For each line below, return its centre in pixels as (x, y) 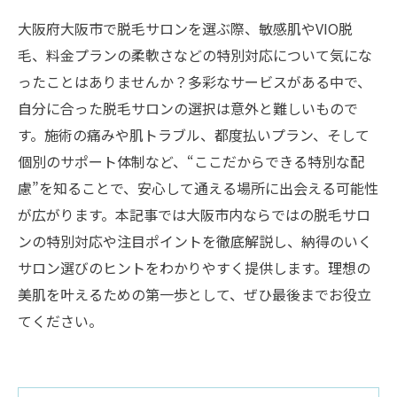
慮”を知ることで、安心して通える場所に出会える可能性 (198, 188)
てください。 (60, 321)
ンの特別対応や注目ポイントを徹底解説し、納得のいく (195, 241)
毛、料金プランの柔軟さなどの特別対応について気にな (195, 55)
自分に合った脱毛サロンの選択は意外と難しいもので (188, 108)
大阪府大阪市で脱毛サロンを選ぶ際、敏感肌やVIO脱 (185, 28)
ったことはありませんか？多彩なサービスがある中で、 (195, 82)
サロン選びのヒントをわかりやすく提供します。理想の (194, 268)
